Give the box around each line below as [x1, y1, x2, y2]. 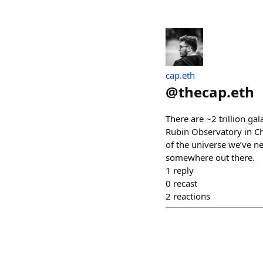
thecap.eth [178, 82, 254, 102]
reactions [173, 190, 210, 202]
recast [173, 177, 197, 189]
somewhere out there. [166, 151, 255, 163]
